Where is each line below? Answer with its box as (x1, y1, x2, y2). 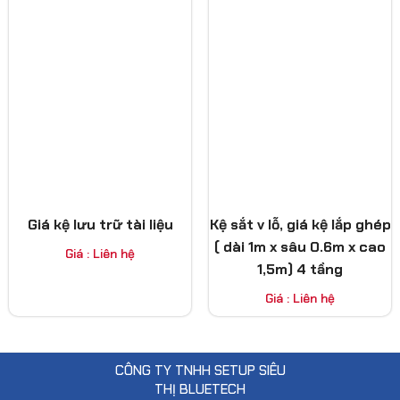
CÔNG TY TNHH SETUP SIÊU (114, 361, 286, 379)
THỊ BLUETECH (154, 379, 246, 398)
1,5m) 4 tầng (257, 259, 343, 279)
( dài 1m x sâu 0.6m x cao (214, 237, 386, 256)
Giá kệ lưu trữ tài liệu (27, 214, 173, 234)
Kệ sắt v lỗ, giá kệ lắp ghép (209, 214, 391, 234)
